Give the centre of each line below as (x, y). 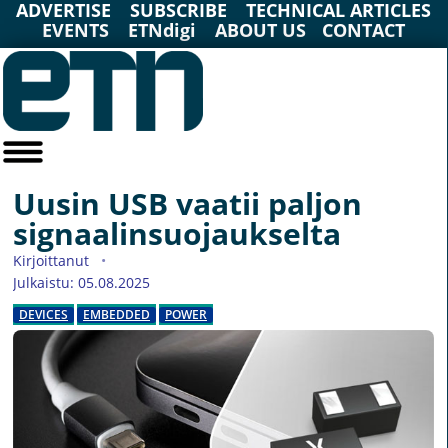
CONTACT (364, 30)
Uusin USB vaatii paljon (187, 204)
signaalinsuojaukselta (177, 234)
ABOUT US (261, 30)
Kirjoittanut (53, 261)
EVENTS (76, 30)
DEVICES (43, 315)
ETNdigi (162, 30)
